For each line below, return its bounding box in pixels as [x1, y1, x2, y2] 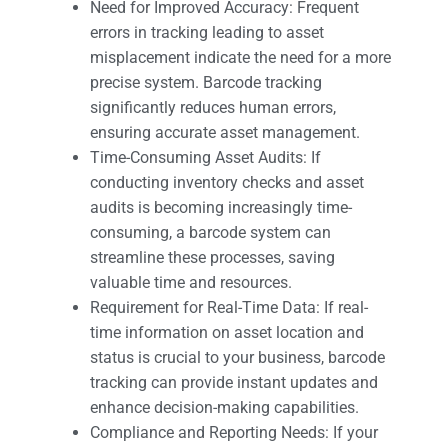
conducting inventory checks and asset [90, 172, 364, 192]
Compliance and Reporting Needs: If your [90, 422, 378, 442]
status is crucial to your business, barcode [90, 347, 385, 367]
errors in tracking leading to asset [90, 22, 324, 42]
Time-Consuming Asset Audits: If [90, 147, 321, 167]
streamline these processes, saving [90, 247, 335, 267]
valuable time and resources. [90, 272, 292, 292]
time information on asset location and [90, 322, 364, 342]
